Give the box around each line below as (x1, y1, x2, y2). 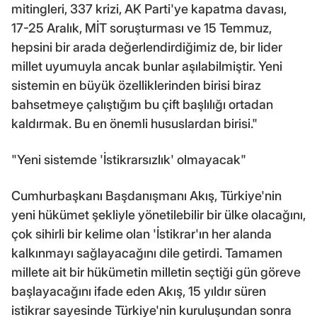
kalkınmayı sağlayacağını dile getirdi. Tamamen (11, 245, 282, 260)
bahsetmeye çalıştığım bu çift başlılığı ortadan (11, 96, 273, 112)
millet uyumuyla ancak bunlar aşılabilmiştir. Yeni (11, 58, 282, 74)
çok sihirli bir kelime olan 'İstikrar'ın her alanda (11, 226, 272, 241)
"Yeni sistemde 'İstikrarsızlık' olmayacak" (11, 151, 246, 167)
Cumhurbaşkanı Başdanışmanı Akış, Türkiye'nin (11, 188, 282, 203)
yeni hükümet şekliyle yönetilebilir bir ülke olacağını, (11, 207, 306, 222)
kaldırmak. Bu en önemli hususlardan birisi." (11, 115, 258, 131)
